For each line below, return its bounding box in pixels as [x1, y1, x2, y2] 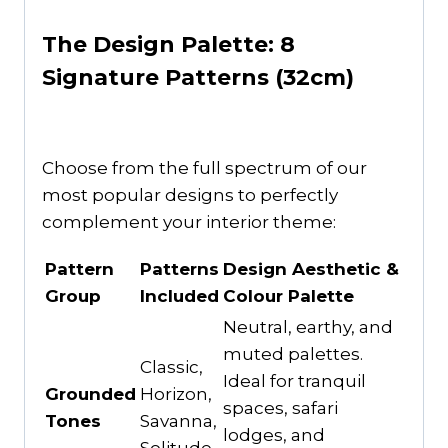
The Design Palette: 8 [42, 31, 295, 59]
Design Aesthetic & [223, 259, 399, 280]
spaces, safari [223, 398, 338, 419]
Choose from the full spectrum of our [42, 158, 367, 179]
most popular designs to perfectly [42, 185, 338, 206]
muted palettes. [223, 344, 363, 365]
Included [140, 286, 219, 307]
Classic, [140, 357, 203, 378]
